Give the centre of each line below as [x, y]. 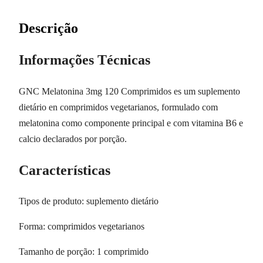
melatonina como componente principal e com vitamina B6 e [131, 123]
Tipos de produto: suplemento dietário [89, 201]
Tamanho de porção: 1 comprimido [84, 252]
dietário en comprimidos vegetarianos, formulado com [118, 107]
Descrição [48, 28]
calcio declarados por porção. [73, 139]
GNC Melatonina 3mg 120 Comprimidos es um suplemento [129, 91]
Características [65, 170]
